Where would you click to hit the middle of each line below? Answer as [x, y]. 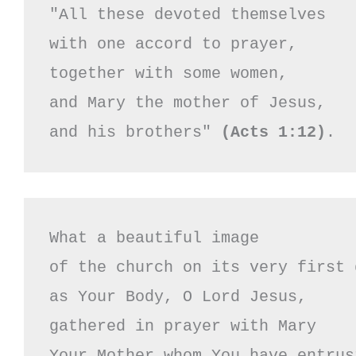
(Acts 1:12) [273, 132]
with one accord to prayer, [173, 44]
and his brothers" [135, 132]
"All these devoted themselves [188, 14]
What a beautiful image [159, 238]
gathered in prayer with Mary [183, 326]
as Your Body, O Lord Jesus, [178, 296]
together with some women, [168, 73]
